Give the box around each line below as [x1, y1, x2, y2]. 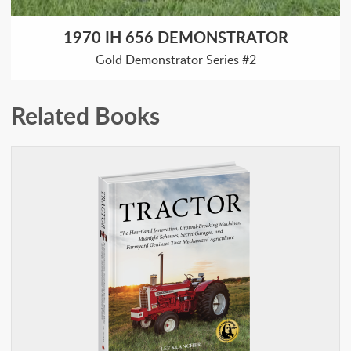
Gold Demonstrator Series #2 [95, 51, 256, 69]
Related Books [11, 99, 160, 132]
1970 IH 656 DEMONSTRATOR [63, 26, 288, 49]
